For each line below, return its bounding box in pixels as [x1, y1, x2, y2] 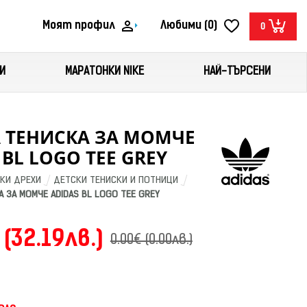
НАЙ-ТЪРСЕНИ [204, 66, 271, 77]
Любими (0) [160, 20, 217, 32]
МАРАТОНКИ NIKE [65, 66, 145, 77]
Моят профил [42, 20, 115, 32]
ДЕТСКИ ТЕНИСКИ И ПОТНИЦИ [53, 175, 178, 186]
